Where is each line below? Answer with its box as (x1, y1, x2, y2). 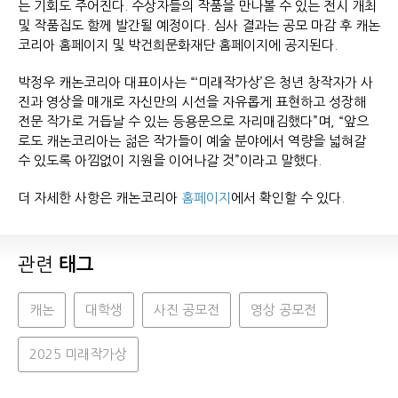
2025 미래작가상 (29, 347, 127, 362)
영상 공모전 (251, 303, 316, 317)
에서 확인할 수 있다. (231, 191, 366, 205)
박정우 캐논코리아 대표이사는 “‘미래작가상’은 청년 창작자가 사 (18, 76, 373, 90)
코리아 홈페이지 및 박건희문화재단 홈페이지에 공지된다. (18, 38, 359, 52)
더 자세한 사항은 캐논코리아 (18, 191, 181, 205)
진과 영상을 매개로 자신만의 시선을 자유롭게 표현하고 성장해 (18, 95, 366, 109)
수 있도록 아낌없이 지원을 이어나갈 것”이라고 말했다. (18, 154, 339, 168)
